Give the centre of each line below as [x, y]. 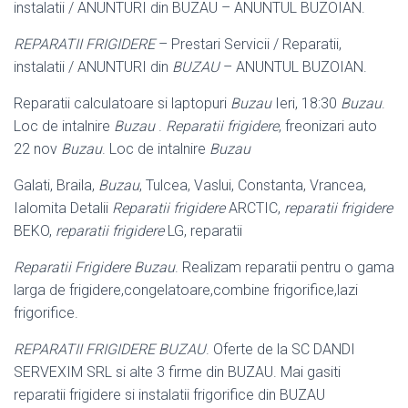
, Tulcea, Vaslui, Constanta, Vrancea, [253, 185]
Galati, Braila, [56, 185]
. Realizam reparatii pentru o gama [285, 267]
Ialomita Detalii [63, 208]
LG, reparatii [203, 230]
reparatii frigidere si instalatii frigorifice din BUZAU [169, 394]
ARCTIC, [255, 208]
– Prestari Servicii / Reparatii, [248, 44]
